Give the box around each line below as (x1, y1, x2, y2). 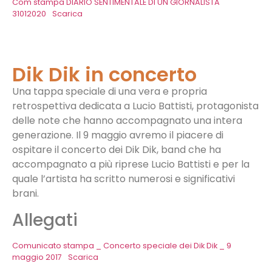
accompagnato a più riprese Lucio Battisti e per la (12, 157, 250, 172)
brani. (12, 186, 39, 201)
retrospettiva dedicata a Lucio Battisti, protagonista (12, 99, 259, 114)
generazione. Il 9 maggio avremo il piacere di (12, 128, 223, 143)
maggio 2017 (12, 251, 62, 262)
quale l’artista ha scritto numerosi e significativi (12, 172, 235, 186)
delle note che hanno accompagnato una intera (12, 114, 242, 128)
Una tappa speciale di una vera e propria (12, 84, 207, 99)
